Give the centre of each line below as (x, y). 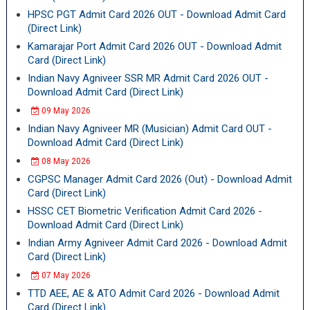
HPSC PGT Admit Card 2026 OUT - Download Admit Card (156, 15)
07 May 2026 (65, 275)
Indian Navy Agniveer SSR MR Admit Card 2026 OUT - (148, 78)
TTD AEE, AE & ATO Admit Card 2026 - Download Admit (153, 293)
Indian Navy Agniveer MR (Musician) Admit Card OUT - (149, 129)
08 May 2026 (65, 161)
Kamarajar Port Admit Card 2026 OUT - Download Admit (154, 46)
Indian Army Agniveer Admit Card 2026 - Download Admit (157, 243)
